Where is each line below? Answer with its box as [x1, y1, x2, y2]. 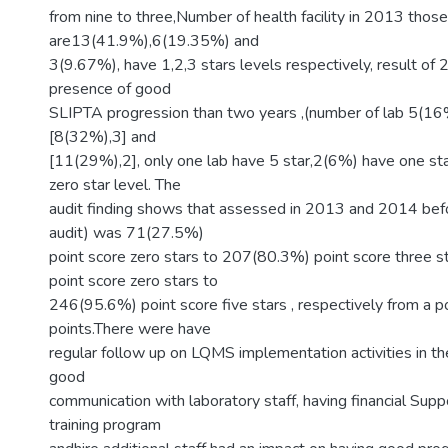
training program [49, 414, 161, 436]
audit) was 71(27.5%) [49, 222, 204, 244]
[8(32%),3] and [49, 126, 156, 148]
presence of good [49, 78, 171, 100]
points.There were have [49, 318, 211, 340]
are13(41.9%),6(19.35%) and [49, 30, 259, 52]
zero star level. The [49, 174, 181, 196]
